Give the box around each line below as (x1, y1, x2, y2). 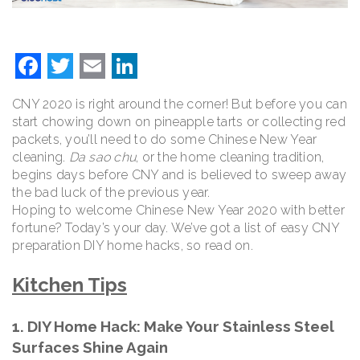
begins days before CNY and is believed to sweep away (12, 166, 346, 182)
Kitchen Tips (12, 272, 127, 297)
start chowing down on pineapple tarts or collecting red (12, 113, 346, 129)
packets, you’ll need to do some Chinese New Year (12, 131, 317, 147)
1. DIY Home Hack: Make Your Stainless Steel (12, 317, 333, 335)
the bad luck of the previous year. (12, 184, 211, 200)
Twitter (73, 50, 153, 80)
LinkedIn (137, 50, 235, 80)
